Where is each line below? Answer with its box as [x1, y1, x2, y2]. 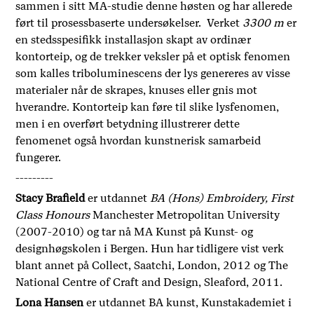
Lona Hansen [15, 296, 84, 310]
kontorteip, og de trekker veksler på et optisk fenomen [15, 50, 291, 64]
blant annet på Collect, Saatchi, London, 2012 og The [15, 259, 289, 273]
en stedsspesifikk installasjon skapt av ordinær [15, 33, 252, 47]
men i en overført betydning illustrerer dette [15, 117, 240, 131]
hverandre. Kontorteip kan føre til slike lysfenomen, [15, 100, 280, 114]
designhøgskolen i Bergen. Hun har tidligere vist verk [15, 242, 285, 256]
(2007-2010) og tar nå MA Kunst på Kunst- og [15, 225, 254, 239]
